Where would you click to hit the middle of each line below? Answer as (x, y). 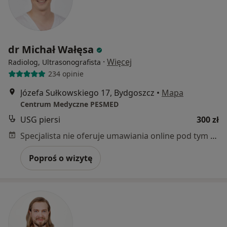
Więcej (119, 62)
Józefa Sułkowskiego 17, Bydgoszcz (87, 92)
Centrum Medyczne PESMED (69, 104)
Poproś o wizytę (61, 158)
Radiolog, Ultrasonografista (54, 62)
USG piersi (40, 119)
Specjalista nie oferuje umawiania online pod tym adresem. (214, 136)
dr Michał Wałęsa (51, 49)
